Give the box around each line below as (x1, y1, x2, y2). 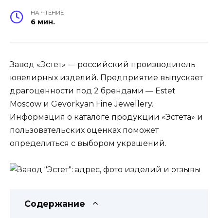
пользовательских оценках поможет (10, 125, 159, 135)
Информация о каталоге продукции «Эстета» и (10, 112, 203, 122)
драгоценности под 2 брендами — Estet (10, 86, 176, 95)
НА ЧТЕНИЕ (31, 9, 64, 16)
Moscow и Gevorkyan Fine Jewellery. (10, 99, 153, 109)
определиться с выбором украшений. (10, 138, 166, 148)
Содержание (24, 198, 85, 209)
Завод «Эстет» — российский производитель (10, 59, 196, 69)
